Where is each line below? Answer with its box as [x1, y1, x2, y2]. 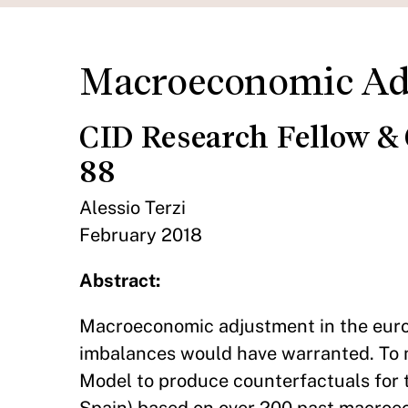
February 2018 [79, 224, 202, 246]
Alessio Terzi [79, 197, 186, 219]
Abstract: [79, 270, 160, 291]
